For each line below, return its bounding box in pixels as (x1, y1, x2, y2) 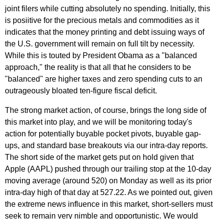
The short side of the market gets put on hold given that (5, 153, 194, 161)
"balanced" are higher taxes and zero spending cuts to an (5, 75, 202, 83)
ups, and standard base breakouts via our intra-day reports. (5, 141, 208, 150)
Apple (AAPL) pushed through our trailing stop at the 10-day (5, 165, 211, 173)
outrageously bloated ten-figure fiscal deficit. (5, 87, 157, 95)
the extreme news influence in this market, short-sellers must (5, 200, 213, 208)
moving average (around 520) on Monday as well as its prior (5, 176, 212, 185)
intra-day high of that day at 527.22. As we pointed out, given (5, 188, 213, 197)
